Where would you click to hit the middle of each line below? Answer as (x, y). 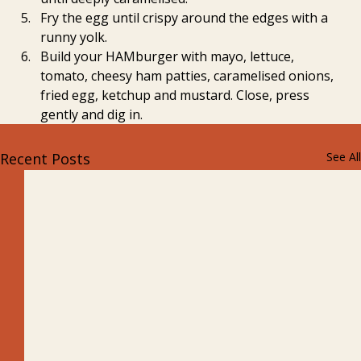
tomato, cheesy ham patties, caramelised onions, (189, 76)
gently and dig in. (91, 115)
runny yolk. (74, 37)
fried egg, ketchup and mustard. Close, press (176, 95)
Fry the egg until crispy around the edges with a (186, 18)
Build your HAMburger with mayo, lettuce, (169, 57)
